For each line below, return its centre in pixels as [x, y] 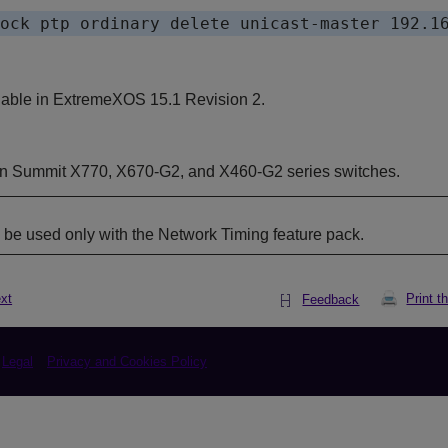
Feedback [331, 300]
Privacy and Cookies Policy [127, 362]
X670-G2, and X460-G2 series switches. [258, 172]
